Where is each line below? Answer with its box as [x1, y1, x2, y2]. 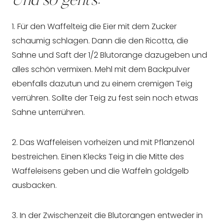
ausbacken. [12, 180, 57, 191]
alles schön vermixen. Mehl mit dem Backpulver [12, 64, 190, 75]
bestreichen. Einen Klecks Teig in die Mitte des [12, 151, 184, 163]
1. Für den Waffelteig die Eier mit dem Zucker [12, 21, 177, 33]
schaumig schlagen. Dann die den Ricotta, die [12, 35, 188, 47]
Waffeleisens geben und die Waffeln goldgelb [12, 165, 189, 177]
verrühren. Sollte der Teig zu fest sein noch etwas [12, 92, 198, 104]
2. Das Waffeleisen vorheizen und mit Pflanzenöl [12, 137, 194, 148]
